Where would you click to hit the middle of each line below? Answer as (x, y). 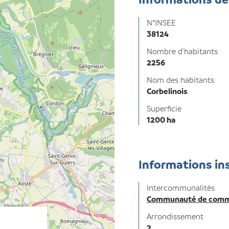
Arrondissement (175, 216)
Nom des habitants (180, 80)
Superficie (164, 108)
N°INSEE (161, 22)
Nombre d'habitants (182, 51)
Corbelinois (167, 91)
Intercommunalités (181, 188)
